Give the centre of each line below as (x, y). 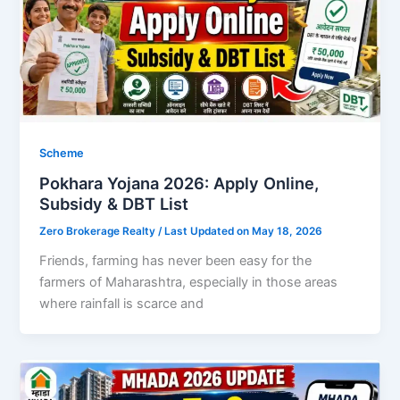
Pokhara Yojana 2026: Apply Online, (179, 183)
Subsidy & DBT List (114, 204)
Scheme (62, 153)
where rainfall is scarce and (122, 303)
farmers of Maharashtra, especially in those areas (189, 282)
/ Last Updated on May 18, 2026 (241, 232)
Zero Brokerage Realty (99, 232)
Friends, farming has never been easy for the (176, 260)
